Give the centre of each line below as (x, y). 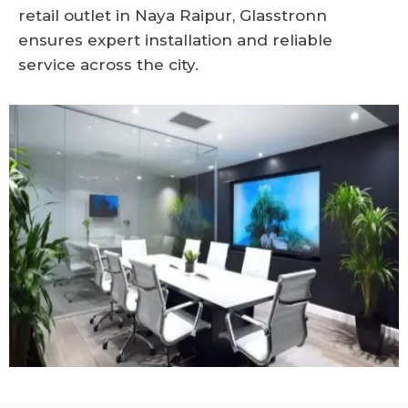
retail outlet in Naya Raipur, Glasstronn (173, 15)
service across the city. (108, 64)
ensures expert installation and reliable (175, 40)
